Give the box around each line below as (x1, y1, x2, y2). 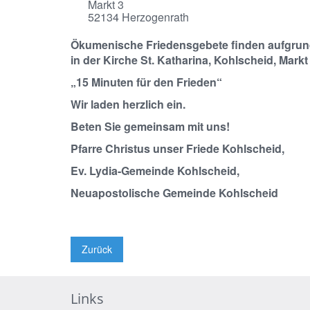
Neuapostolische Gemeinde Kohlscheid (71, 185, 278, 201)
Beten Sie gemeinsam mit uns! (71, 118, 230, 134)
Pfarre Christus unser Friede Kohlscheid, (71, 140, 284, 156)
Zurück (82, 242, 112, 256)
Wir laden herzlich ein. (71, 96, 185, 112)
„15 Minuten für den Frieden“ (71, 74, 222, 90)
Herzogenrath (119, 9, 189, 25)
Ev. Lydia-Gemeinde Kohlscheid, (71, 163, 239, 179)
